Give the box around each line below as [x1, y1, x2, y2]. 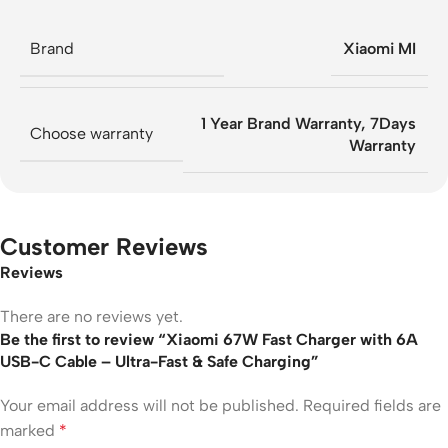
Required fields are [303, 395, 441, 415]
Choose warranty [30, 124, 153, 143]
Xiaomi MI [343, 39, 416, 58]
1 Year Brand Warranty [201, 113, 361, 133]
